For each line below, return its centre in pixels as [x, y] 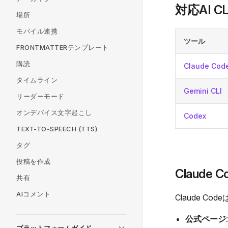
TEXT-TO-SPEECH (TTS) [57, 129]
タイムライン [37, 80]
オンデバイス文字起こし [54, 112]
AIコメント [33, 194]
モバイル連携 [37, 31]
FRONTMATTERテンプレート [63, 47]
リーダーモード [40, 96]
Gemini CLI [203, 91]
